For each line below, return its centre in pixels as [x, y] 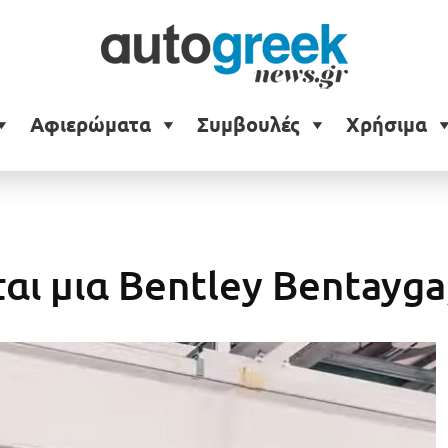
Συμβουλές [248, 125]
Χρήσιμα [386, 125]
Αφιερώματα [90, 125]
